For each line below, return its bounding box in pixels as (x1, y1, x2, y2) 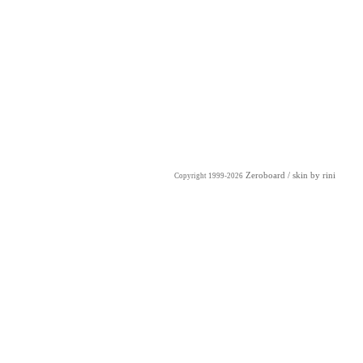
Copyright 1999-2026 (174, 171, 243, 180)
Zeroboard (246, 170, 285, 180)
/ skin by (285, 170, 322, 180)
